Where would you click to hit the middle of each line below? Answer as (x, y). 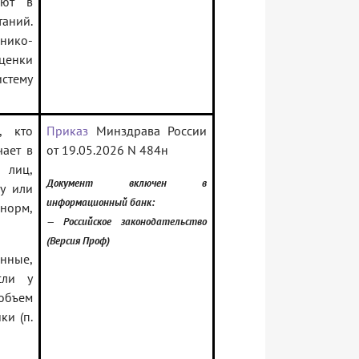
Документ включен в (127, 183)
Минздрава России (147, 131)
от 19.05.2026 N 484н (107, 150)
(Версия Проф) (78, 241)
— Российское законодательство (127, 222)
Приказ (67, 131)
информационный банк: (101, 202)
